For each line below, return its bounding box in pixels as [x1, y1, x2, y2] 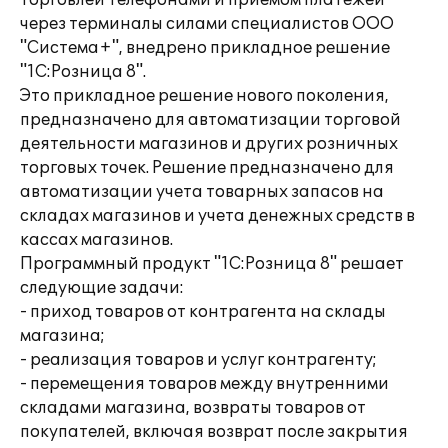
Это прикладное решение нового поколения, [20, 86, 389, 106]
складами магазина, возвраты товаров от [20, 398, 366, 418]
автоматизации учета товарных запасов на [20, 182, 384, 202]
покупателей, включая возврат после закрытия [20, 422, 408, 442]
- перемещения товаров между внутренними [20, 374, 389, 394]
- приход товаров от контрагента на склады [20, 302, 386, 322]
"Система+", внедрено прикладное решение [20, 38, 390, 58]
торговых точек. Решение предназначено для [20, 158, 394, 178]
